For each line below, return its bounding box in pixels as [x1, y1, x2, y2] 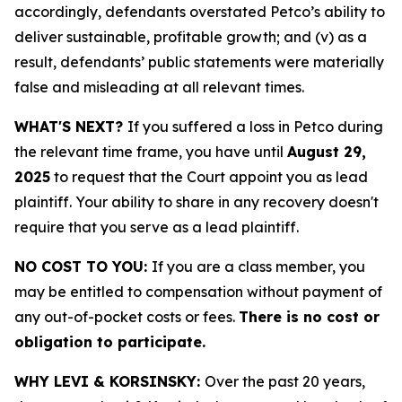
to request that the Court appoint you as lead [50, 168, 368, 186]
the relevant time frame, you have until [14, 143, 287, 161]
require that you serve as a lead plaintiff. [14, 218, 299, 236]
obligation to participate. [14, 333, 205, 351]
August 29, [287, 143, 366, 161]
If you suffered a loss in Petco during [127, 118, 383, 135]
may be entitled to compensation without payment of [14, 283, 382, 301]
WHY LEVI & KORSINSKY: [14, 372, 205, 390]
